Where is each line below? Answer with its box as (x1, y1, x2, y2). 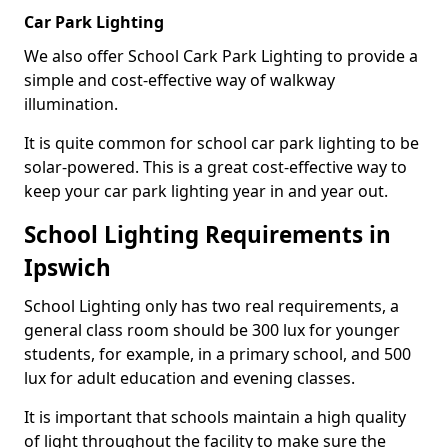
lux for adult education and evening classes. (24, 366, 355, 389)
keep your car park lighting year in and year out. (24, 179, 388, 202)
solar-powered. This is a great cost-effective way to (24, 155, 407, 178)
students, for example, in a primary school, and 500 (24, 342, 411, 365)
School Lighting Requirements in (24, 218, 391, 250)
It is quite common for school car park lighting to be (24, 131, 419, 154)
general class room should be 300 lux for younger (24, 318, 400, 341)
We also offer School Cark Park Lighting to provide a (24, 44, 418, 67)
